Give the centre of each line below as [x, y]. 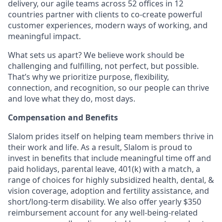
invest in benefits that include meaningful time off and [110, 158]
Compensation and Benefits [63, 117]
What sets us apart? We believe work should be [96, 55]
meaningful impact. [44, 36]
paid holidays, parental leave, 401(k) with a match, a [104, 169]
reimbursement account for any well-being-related [103, 213]
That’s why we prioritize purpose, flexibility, [88, 77]
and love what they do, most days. [72, 99]
